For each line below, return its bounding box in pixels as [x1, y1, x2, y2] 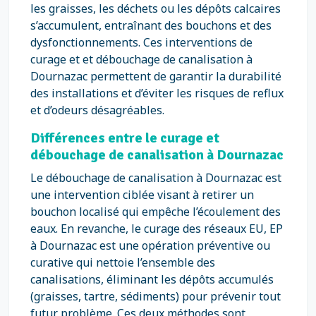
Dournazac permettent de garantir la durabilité [30, 68, 281, 84]
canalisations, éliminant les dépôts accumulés [30, 272, 274, 287]
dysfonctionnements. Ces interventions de [30, 35, 253, 50]
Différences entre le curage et [30, 129, 219, 147]
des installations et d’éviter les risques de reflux [30, 85, 284, 101]
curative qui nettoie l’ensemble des [30, 255, 215, 270]
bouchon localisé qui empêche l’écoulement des [30, 204, 281, 219]
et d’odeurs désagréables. [30, 102, 164, 118]
